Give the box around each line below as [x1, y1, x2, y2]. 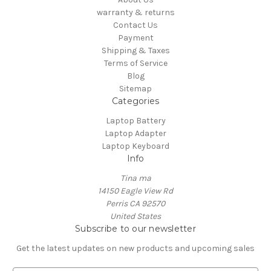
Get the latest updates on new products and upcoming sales [16, 243, 255, 254]
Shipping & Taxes [101, 45, 170, 56]
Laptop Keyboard [102, 141, 169, 152]
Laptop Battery [105, 116, 166, 126]
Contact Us [113, 20, 158, 31]
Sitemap [119, 83, 152, 94]
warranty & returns [96, 7, 175, 18]
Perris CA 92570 [106, 198, 165, 209]
